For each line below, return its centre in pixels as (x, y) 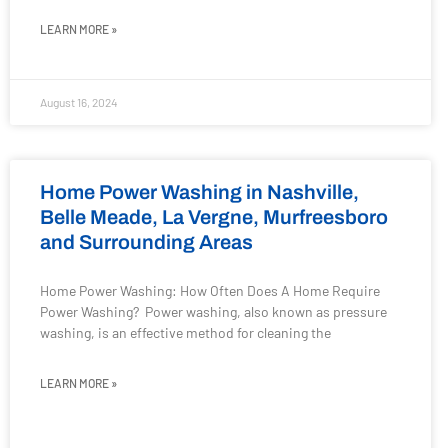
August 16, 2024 (79, 102)
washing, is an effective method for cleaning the (185, 332)
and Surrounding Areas (146, 242)
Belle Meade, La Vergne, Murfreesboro (214, 217)
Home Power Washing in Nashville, (199, 192)
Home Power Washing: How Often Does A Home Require (210, 290)
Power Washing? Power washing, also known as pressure (213, 311)
